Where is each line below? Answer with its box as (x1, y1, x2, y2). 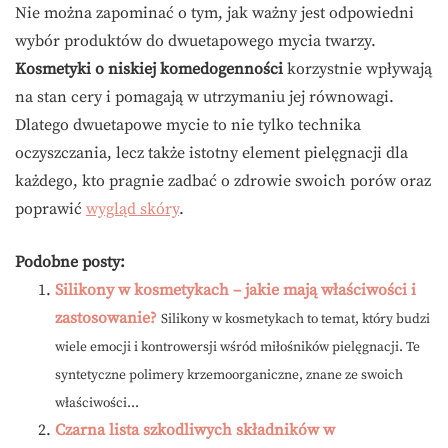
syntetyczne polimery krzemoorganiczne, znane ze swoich (55, 367, 403, 385)
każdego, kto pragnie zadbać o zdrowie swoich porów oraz (15, 171, 431, 192)
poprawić (15, 199, 86, 220)
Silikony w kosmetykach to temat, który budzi (161, 311, 430, 329)
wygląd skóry (86, 199, 179, 220)
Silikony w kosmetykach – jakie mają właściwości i (55, 280, 416, 301)
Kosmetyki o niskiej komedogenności (15, 59, 283, 80)
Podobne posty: (15, 252, 125, 273)
